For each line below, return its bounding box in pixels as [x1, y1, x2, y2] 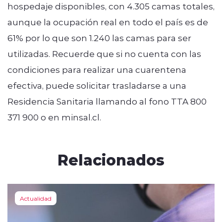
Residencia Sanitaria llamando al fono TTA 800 [7, 95, 207, 107]
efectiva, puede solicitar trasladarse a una [7, 79, 186, 91]
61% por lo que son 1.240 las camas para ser [7, 32, 191, 43]
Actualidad [20, 194, 52, 202]
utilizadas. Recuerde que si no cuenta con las [7, 48, 201, 59]
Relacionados [57, 149, 165, 169]
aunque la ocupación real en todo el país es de [7, 16, 208, 27]
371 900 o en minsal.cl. [7, 111, 101, 122]
